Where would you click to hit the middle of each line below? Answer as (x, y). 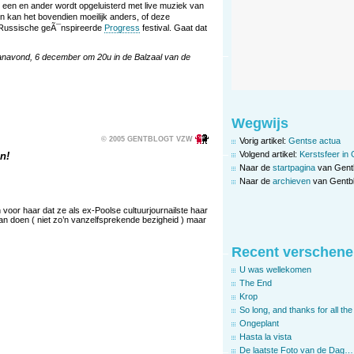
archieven (292, 181)
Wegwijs (260, 123)
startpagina (294, 167)
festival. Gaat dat (173, 27)
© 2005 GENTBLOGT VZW (147, 139)
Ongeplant (259, 323)
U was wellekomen (275, 269)
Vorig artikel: (264, 140)
